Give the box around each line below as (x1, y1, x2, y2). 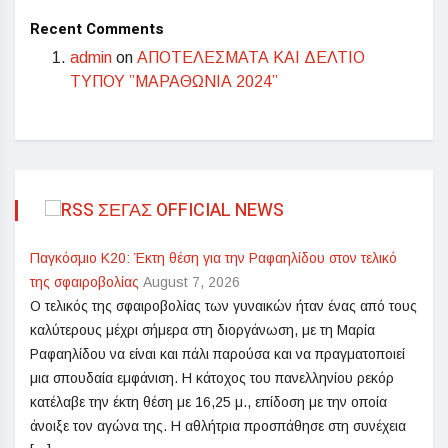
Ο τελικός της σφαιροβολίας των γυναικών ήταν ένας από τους (30, 298, 417, 315)
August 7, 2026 (143, 274, 240, 291)
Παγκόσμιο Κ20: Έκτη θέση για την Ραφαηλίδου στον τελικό (30, 250, 397, 267)
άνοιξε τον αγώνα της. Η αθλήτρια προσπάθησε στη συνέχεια (30, 418, 406, 435)
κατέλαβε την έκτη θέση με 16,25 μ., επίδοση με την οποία (30, 394, 387, 411)
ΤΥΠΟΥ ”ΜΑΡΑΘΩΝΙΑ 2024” (70, 72, 278, 90)
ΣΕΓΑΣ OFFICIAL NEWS (98, 196, 284, 224)
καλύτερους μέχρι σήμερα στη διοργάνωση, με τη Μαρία (30, 322, 375, 339)
